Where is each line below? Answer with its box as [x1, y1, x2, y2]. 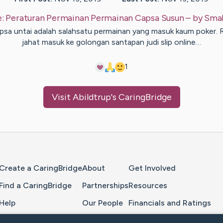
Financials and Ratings [128, 198, 211, 208]
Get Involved [128, 163, 176, 173]
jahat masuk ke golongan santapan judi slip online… [22, 37, 201, 47]
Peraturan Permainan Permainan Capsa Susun [5, 12, 184, 24]
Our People [82, 198, 123, 208]
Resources [128, 180, 167, 190]
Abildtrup [72, 92, 111, 103]
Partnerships [82, 180, 128, 190]
